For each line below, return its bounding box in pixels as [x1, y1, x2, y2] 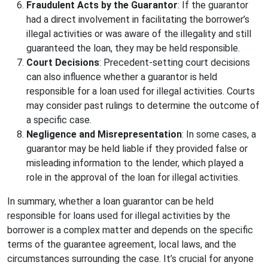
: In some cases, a [182, 129, 256, 141]
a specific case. [26, 114, 92, 126]
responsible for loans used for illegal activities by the [7, 210, 230, 222]
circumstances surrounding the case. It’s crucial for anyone [7, 253, 254, 265]
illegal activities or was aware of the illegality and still [26, 28, 251, 40]
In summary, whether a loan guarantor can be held [7, 196, 214, 208]
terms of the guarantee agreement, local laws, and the [7, 239, 236, 251]
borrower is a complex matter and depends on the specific [7, 224, 253, 236]
